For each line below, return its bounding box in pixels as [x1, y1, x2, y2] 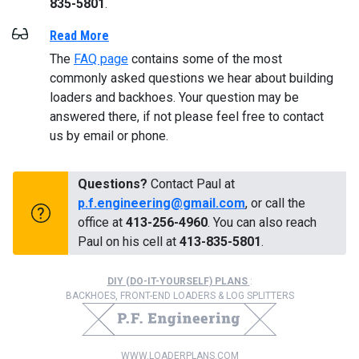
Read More [50, 28, 109, 44]
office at [78, 215, 127, 231]
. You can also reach [208, 215, 317, 231]
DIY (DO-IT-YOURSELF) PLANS [107, 276, 248, 288]
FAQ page [74, 51, 128, 67]
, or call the [245, 196, 306, 212]
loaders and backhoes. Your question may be [50, 90, 299, 106]
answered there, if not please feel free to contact [50, 109, 324, 125]
